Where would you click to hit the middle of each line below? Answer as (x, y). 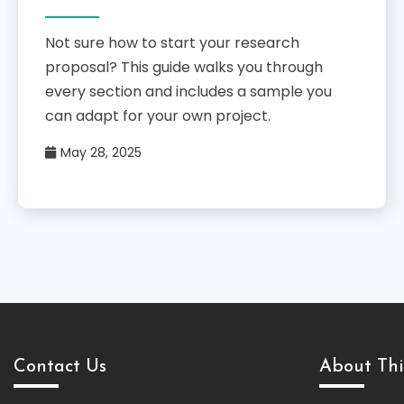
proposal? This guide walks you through (184, 68)
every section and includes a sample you (188, 92)
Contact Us (60, 367)
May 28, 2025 (101, 153)
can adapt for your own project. (158, 116)
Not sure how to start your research (172, 43)
